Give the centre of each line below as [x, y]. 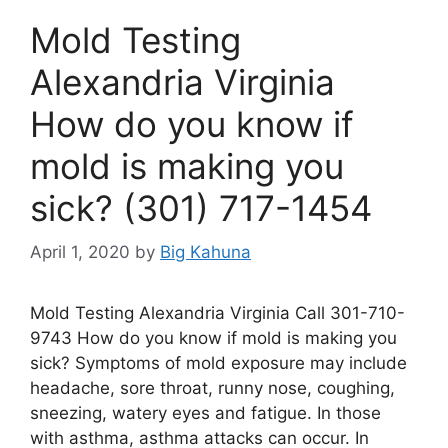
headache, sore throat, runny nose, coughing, [212, 388]
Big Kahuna [205, 252]
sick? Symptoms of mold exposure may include [218, 363]
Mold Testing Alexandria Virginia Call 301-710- [217, 313]
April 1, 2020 [80, 252]
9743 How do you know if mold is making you [213, 338]
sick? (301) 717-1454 [201, 207]
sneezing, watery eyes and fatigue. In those [205, 413]
